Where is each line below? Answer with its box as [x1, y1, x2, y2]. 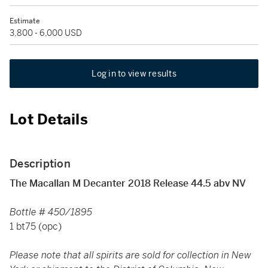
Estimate [10, 16, 40, 26]
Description [10, 157, 71, 170]
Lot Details [10, 111, 88, 129]
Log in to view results [92, 68, 176, 79]
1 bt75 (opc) [10, 220, 62, 233]
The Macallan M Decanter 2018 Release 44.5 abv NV [10, 177, 246, 190]
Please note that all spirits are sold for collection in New [10, 249, 251, 261]
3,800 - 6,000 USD [10, 28, 82, 38]
